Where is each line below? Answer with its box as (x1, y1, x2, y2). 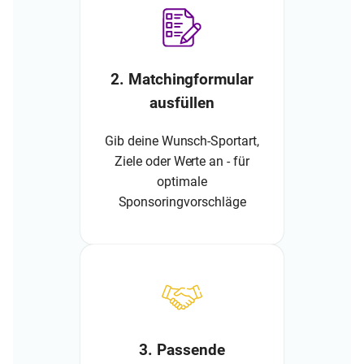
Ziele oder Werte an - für (115, 153, 249, 169)
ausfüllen (149, 94, 214, 113)
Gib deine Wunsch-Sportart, (105, 132, 259, 149)
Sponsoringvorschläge (118, 193, 246, 210)
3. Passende (139, 340, 225, 359)
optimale (157, 173, 207, 189)
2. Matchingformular (110, 71, 254, 89)
